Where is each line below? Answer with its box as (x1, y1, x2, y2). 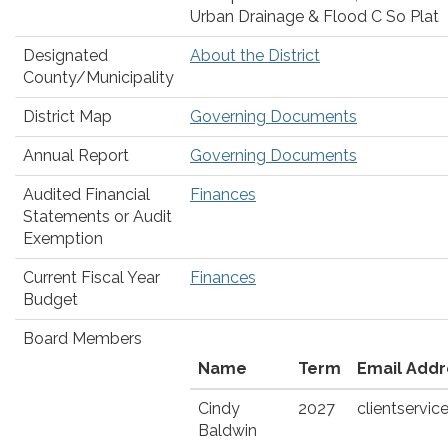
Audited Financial (23, 185, 150, 204)
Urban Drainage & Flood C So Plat (190, 7, 439, 26)
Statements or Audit (23, 207, 172, 226)
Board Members (23, 329, 142, 348)
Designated (23, 46, 108, 65)
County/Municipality (23, 68, 174, 87)
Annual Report (23, 146, 129, 165)
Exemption (23, 229, 103, 248)
